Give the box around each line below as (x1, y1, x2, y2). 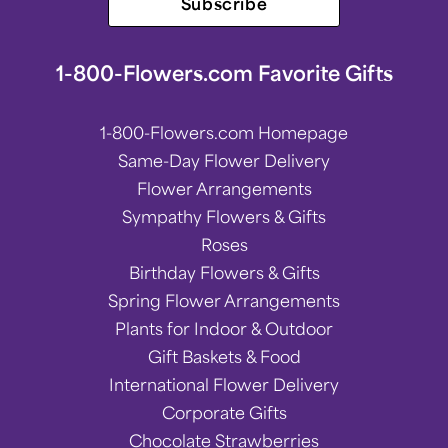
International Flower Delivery (109, 372, 339, 395)
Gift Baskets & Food (147, 344, 301, 367)
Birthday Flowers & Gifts (128, 260, 320, 283)
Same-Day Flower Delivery (118, 148, 330, 171)
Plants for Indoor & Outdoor (115, 316, 333, 339)
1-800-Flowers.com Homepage (100, 120, 348, 143)
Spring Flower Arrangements (108, 288, 340, 311)
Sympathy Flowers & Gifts (122, 204, 326, 227)
